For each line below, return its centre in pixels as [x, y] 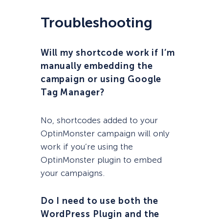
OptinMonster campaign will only [105, 134]
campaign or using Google [101, 79]
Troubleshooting [96, 22]
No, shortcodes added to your [99, 120]
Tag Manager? [72, 92]
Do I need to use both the [99, 201]
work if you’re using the [87, 147]
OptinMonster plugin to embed [101, 160]
